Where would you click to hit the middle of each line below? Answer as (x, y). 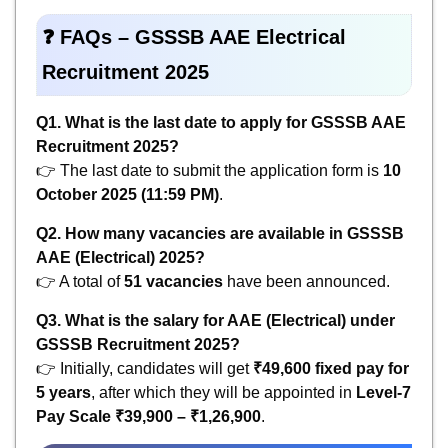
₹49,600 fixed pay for (331, 368)
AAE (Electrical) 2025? (120, 257)
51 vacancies (173, 281)
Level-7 (383, 392)
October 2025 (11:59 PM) (127, 194)
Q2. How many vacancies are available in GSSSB (220, 233)
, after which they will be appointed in (223, 392)
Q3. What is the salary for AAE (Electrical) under (215, 320)
